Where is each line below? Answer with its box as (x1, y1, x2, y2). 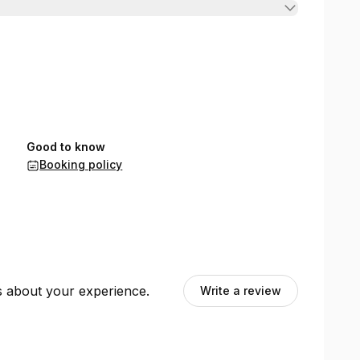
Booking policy (39, 157, 123, 171)
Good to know (27, 140, 106, 153)
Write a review (199, 284, 281, 297)
